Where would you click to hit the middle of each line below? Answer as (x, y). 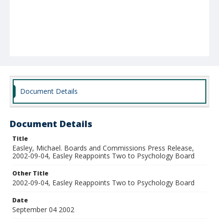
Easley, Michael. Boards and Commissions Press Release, (103, 148)
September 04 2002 (43, 209)
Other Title (30, 173)
